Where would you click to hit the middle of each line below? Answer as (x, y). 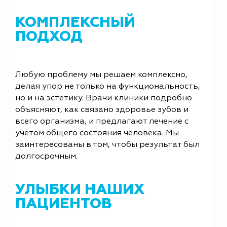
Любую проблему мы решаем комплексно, (101, 75)
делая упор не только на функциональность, (108, 87)
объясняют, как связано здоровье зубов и (102, 110)
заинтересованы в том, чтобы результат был (107, 145)
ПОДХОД (49, 37)
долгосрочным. (46, 157)
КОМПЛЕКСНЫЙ (75, 23)
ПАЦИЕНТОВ (64, 204)
